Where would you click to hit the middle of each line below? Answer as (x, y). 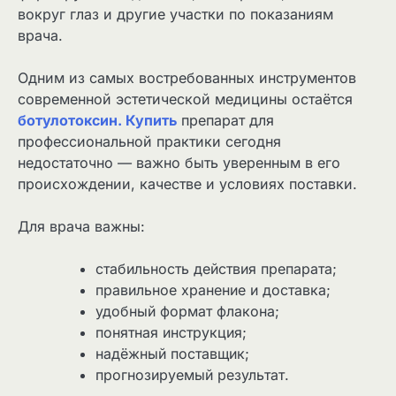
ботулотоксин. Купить (97, 120)
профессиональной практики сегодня (149, 141)
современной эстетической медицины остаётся (185, 99)
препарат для (225, 120)
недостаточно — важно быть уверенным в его (179, 162)
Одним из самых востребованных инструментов (187, 77)
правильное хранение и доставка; (213, 289)
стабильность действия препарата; (216, 268)
